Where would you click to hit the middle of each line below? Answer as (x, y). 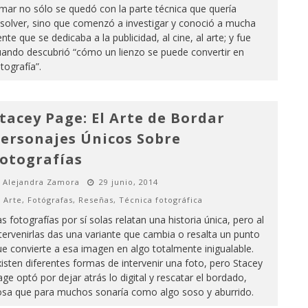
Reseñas (96, 200)
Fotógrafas (50, 200)
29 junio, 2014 (128, 182)
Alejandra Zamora (41, 182)
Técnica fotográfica (161, 200)
